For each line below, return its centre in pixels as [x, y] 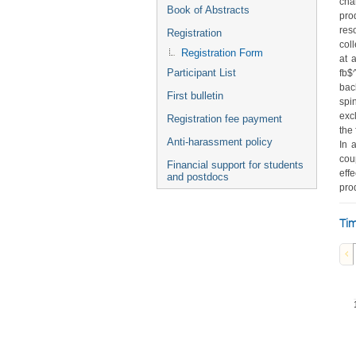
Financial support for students [235, 165]
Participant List [201, 73]
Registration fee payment [224, 119]
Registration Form [222, 53]
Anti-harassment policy [220, 142]
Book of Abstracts [208, 10]
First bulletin [195, 96]
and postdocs [198, 177]
